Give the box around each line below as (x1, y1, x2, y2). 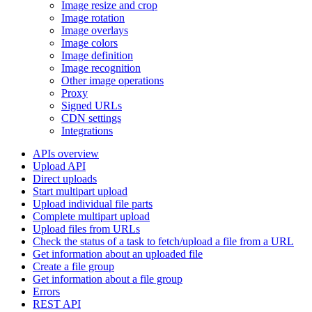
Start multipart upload (33, 185, 127, 197)
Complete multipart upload (33, 210, 150, 222)
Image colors (61, 37, 118, 49)
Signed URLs (61, 100, 122, 111)
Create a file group (33, 260, 114, 272)
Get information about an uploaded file (33, 248, 203, 260)
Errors (33, 286, 60, 297)
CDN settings (61, 112, 121, 124)
